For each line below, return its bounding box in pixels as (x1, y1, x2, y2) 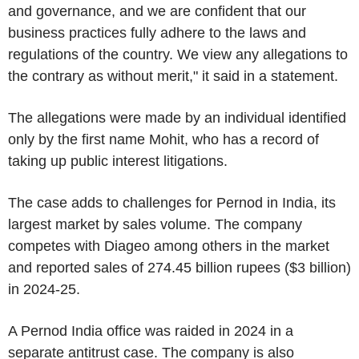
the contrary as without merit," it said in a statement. (8, 67, 338, 84)
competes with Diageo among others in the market (8, 237, 329, 254)
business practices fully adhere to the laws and (8, 24, 306, 41)
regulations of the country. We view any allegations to (8, 46, 348, 63)
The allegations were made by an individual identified (8, 109, 346, 126)
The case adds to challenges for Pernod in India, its (8, 194, 336, 211)
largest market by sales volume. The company (8, 216, 302, 232)
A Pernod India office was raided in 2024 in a (8, 322, 293, 339)
